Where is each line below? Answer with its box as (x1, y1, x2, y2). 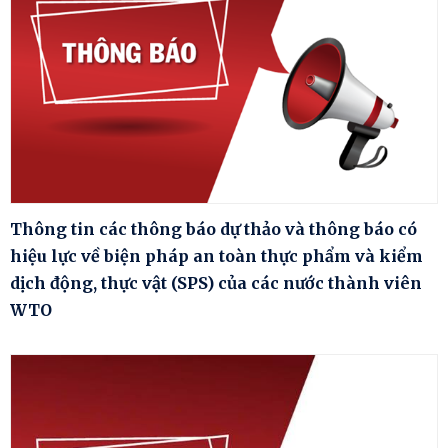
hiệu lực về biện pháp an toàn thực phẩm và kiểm (10, 246, 423, 267)
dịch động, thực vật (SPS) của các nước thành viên (10, 273, 422, 294)
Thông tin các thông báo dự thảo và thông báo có (10, 219, 417, 240)
